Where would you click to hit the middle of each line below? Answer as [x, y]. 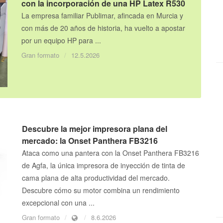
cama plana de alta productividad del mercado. [96, 178]
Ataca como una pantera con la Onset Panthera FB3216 [111, 153]
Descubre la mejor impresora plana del [95, 129]
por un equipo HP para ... [61, 41]
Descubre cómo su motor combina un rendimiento [101, 190]
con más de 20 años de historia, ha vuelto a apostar [104, 28]
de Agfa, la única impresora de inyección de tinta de [104, 166]
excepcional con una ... [58, 203]
